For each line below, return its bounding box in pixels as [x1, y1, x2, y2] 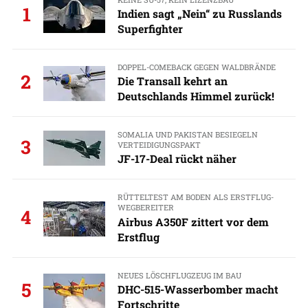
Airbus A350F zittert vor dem [117, 214, 269, 229]
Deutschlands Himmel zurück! [117, 89, 274, 104]
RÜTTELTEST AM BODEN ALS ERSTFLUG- [117, 192, 274, 203]
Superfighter [117, 21, 183, 36]
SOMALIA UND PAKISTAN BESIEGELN [117, 129, 258, 140]
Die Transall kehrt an [117, 74, 228, 89]
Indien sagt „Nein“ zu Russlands [117, 5, 282, 21]
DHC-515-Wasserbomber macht [117, 281, 278, 296]
